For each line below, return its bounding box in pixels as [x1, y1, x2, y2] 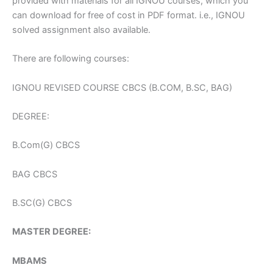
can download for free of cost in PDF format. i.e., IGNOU [12, 9, 245, 21]
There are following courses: [12, 53, 129, 65]
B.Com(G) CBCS [12, 140, 80, 151]
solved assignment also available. [12, 24, 151, 35]
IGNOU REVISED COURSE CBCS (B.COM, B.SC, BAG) [12, 82, 232, 93]
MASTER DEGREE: [12, 226, 91, 238]
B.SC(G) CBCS [12, 197, 72, 208]
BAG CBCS [12, 168, 57, 180]
